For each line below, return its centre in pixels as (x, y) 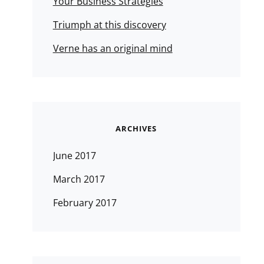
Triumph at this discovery (109, 25)
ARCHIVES (136, 128)
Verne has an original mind (113, 48)
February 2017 (85, 203)
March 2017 (79, 179)
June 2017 (74, 156)
